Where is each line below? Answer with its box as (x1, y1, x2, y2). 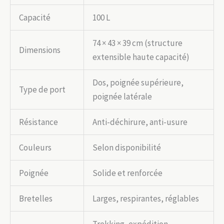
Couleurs (19, 142, 51, 153)
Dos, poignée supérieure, (92, 77, 183, 88)
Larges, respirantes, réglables (92, 193, 199, 204)
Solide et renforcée (92, 167, 162, 179)
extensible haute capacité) (92, 51, 189, 63)
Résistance (19, 116, 58, 128)
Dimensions (19, 44, 60, 56)
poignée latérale (92, 91, 152, 102)
